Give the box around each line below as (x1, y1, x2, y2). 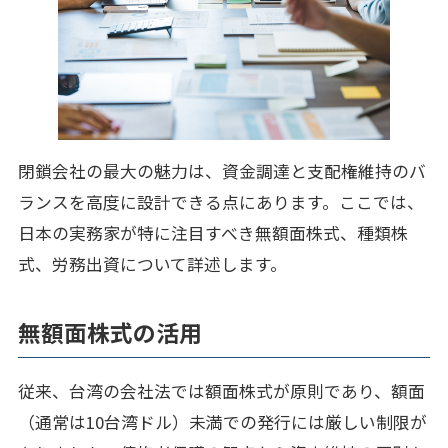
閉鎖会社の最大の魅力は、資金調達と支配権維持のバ (17, 159, 426, 184)
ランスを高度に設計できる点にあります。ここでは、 (17, 190, 424, 215)
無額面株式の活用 (17, 316, 202, 350)
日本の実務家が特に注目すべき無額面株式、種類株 (17, 221, 408, 246)
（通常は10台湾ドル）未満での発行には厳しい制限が (17, 410, 427, 435)
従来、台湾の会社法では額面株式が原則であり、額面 (17, 379, 425, 404)
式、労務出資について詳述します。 (17, 252, 287, 277)
